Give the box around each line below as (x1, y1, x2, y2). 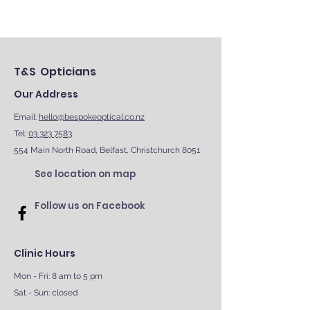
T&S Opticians (14, 64, 96, 80)
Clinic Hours (14, 246, 75, 260)
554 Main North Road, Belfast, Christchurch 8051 (14, 145, 200, 155)
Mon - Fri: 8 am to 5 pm (14, 271, 102, 281)
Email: (14, 112, 39, 122)
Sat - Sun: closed (14, 288, 77, 298)
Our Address (14, 87, 78, 101)
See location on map (35, 167, 136, 181)
